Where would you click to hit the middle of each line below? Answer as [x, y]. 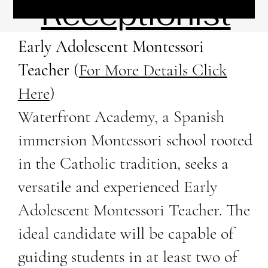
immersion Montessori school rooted [135, 140]
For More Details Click [153, 70]
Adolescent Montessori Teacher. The [134, 210]
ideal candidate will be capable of [126, 233]
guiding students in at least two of [127, 256]
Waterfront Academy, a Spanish [121, 116]
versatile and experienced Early [117, 186]
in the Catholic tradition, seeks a [123, 163]
